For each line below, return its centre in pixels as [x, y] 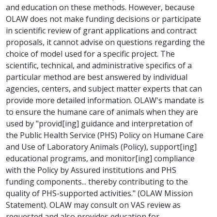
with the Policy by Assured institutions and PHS [91, 170]
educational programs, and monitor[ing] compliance [100, 159]
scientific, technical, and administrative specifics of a [99, 66]
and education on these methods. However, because [100, 8]
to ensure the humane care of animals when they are [102, 112]
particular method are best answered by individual [97, 77]
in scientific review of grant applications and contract [101, 31]
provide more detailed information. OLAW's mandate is [105, 101]
